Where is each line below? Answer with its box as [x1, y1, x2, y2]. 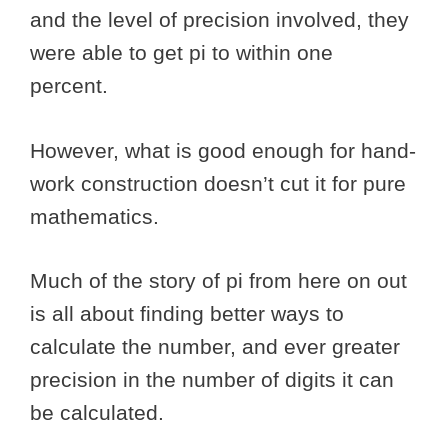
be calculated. [30, 401, 170, 425]
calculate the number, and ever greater [30, 335, 400, 359]
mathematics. [30, 204, 165, 228]
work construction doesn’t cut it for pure [30, 171, 406, 195]
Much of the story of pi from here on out [30, 269, 407, 293]
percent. [30, 74, 114, 98]
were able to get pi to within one [30, 41, 333, 65]
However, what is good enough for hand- [30, 138, 416, 162]
